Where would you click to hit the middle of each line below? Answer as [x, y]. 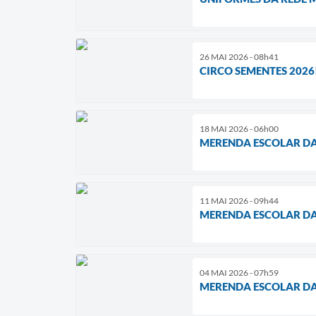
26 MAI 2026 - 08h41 [239, 56]
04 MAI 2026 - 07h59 [239, 272]
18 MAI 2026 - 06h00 [239, 128]
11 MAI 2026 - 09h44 [239, 200]
